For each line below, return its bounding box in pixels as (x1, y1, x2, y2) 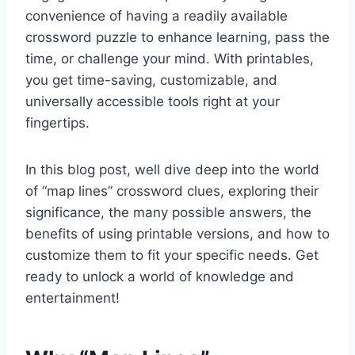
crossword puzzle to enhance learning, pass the (25, 29, 330, 46)
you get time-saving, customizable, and (25, 72, 277, 89)
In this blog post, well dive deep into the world (25, 162, 319, 178)
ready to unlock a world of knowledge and (25, 269, 294, 285)
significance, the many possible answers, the (25, 204, 311, 221)
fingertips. (25, 115, 90, 132)
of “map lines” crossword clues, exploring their (25, 183, 319, 200)
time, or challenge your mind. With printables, (25, 51, 314, 67)
